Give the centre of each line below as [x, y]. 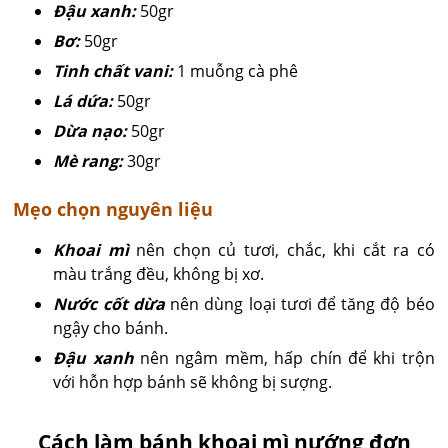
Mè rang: [88, 160]
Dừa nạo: [90, 130]
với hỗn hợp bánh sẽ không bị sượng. [193, 381]
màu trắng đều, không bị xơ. [159, 273]
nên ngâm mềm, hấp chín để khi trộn [284, 357]
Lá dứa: [83, 100]
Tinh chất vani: [113, 70]
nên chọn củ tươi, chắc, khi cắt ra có [281, 249]
